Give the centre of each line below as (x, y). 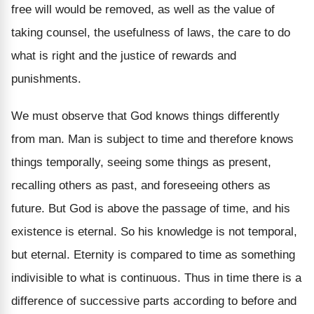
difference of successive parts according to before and (154, 301)
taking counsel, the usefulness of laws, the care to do (151, 32)
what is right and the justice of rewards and (124, 55)
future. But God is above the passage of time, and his (151, 208)
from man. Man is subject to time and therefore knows (152, 139)
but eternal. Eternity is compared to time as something (153, 254)
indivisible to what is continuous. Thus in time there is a (156, 278)
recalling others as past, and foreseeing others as (141, 185)
